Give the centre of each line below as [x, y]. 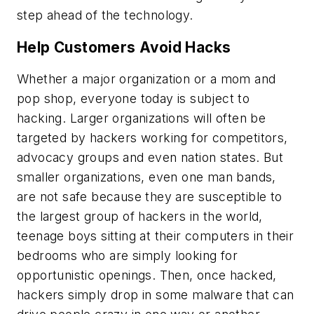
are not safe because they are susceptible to [150, 197]
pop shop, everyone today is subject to [134, 99]
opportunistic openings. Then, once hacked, [147, 275]
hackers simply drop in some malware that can [156, 295]
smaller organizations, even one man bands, [146, 177]
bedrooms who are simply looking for [127, 256]
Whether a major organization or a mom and [146, 79]
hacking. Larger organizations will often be [142, 118]
